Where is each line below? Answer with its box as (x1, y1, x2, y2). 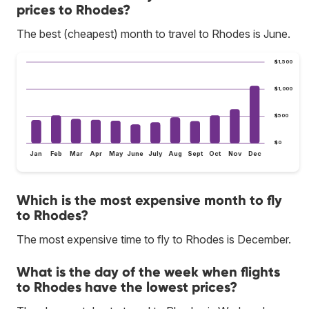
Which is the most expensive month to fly (17, 192, 282, 209)
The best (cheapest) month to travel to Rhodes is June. (17, 26, 290, 41)
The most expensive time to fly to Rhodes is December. (17, 232, 291, 247)
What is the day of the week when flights (17, 263, 280, 281)
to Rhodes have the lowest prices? (17, 279, 237, 296)
